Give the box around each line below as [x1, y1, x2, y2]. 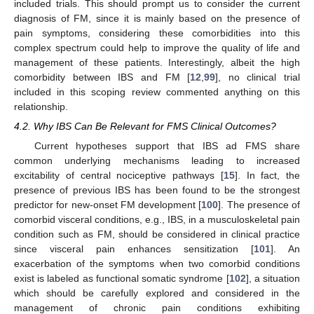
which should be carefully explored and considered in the [14, 287, 300, 299]
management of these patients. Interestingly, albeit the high [14, 56, 300, 68]
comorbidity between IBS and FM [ [14, 71, 191, 83]
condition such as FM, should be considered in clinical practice [14, 228, 300, 240]
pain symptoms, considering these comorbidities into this [14, 27, 300, 39]
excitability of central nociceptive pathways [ [14, 169, 224, 181]
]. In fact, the [234, 169, 300, 181]
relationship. [14, 100, 68, 112]
